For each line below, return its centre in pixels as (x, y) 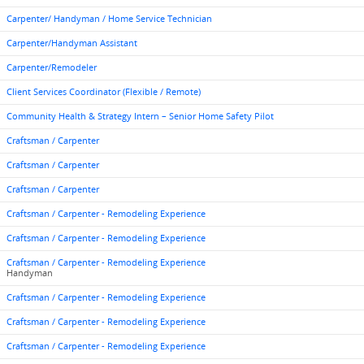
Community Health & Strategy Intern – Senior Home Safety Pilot (140, 116)
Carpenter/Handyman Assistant (72, 43)
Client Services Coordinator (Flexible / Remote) (104, 92)
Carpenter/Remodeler (52, 67)
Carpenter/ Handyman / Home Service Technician (109, 19)
